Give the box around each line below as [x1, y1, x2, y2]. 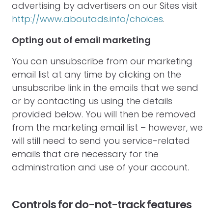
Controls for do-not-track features [12, 197, 192, 212]
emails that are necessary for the [12, 148, 159, 160]
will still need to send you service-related [12, 135, 190, 147]
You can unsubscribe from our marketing [12, 55, 192, 67]
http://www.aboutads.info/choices [12, 13, 163, 25]
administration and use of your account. [12, 161, 189, 173]
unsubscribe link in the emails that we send [12, 82, 198, 94]
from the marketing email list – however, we [12, 121, 203, 134]
